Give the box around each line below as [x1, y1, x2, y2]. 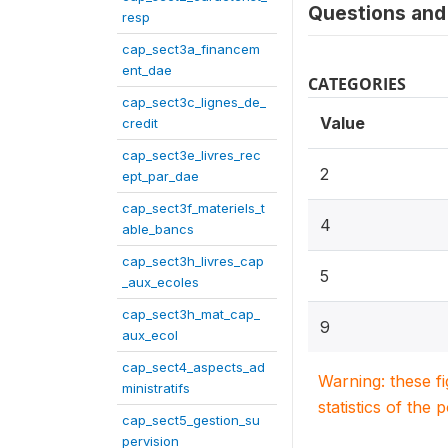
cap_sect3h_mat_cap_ [122, 306, 260, 322]
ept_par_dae [122, 168, 199, 184]
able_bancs [122, 221, 194, 237]
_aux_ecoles [122, 274, 199, 290]
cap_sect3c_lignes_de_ [122, 94, 266, 110]
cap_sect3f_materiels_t [122, 200, 265, 216]
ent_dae [122, 62, 172, 78]
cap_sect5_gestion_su [122, 412, 260, 428]
